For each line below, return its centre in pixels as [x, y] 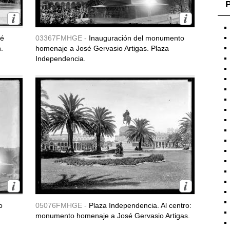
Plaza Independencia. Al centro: [140, 205]
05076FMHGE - [62, 205]
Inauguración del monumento [137, 38]
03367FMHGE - [62, 38]
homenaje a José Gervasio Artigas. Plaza [102, 48]
